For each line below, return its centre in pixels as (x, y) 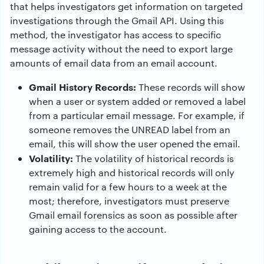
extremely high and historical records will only (132, 172)
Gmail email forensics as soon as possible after (133, 215)
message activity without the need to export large (121, 49)
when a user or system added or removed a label (137, 101)
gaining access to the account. (98, 229)
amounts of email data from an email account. (114, 63)
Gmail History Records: (82, 87)
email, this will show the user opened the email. (135, 143)
